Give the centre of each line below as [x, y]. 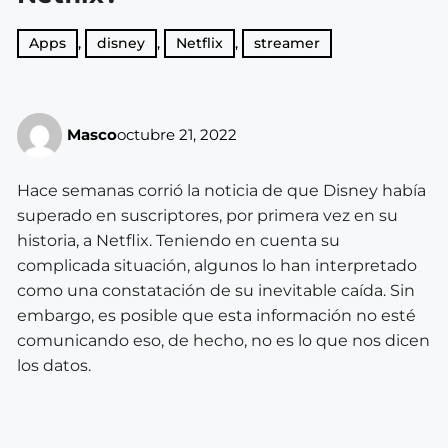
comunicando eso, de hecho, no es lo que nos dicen [223, 340]
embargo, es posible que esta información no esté [216, 315]
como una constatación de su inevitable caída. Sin [216, 290]
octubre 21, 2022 [177, 135]
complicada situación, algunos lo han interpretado [217, 265]
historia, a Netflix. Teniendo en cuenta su [178, 240]
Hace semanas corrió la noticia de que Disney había [221, 190]
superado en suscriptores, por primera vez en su [207, 215]
